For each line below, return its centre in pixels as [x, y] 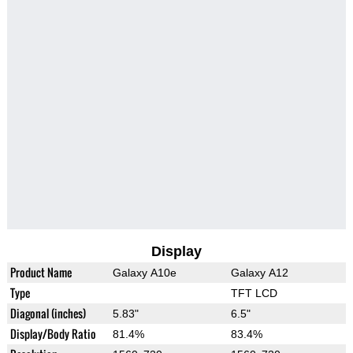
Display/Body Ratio [53, 334]
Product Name [41, 273]
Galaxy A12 [259, 273]
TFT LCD [254, 294]
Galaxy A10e [144, 273]
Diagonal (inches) [48, 314]
